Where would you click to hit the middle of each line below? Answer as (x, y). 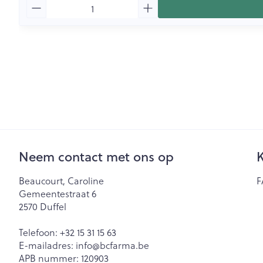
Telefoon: (39, 232)
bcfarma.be (124, 245)
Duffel (53, 206)
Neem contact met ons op (96, 156)
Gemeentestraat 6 (58, 193)
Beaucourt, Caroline (61, 181)
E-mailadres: (47, 245)
